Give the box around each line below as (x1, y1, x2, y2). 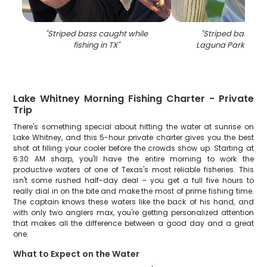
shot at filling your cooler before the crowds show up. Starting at (13, 143, 254, 153)
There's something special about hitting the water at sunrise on (13, 122, 254, 132)
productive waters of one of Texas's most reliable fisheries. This (13, 164, 254, 175)
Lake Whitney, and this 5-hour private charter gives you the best (13, 132, 254, 142)
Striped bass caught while (48, 28, 148, 39)
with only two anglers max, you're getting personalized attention (13, 207, 254, 218)
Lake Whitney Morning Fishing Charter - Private (13, 92, 254, 105)
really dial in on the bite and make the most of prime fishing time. (13, 186, 254, 196)
